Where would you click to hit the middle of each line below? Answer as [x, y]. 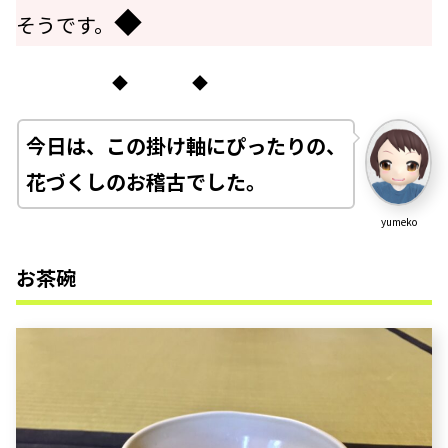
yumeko [398, 222]
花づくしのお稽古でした [136, 181]
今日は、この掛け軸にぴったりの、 [186, 145]
